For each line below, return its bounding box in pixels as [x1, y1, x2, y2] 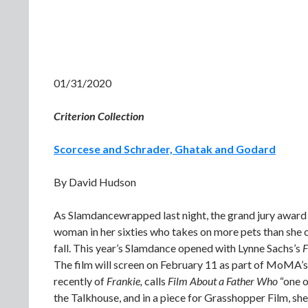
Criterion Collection [54, 109, 144, 122]
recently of [54, 274, 107, 287]
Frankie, [107, 274, 142, 287]
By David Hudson [54, 175, 136, 188]
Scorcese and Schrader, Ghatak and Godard [54, 142, 276, 155]
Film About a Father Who [168, 274, 278, 287]
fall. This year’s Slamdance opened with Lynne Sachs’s [54, 241, 302, 254]
